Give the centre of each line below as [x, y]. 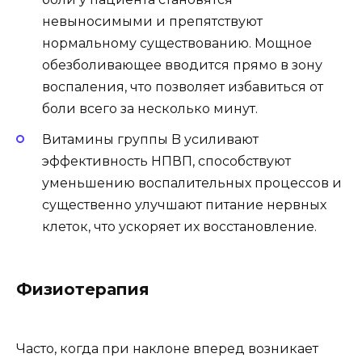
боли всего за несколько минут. [150, 108]
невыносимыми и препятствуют [152, 21]
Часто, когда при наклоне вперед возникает [167, 349]
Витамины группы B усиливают [150, 140]
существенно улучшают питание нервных [184, 205]
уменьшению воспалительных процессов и [192, 183]
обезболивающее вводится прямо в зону [182, 65]
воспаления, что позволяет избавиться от [183, 86]
